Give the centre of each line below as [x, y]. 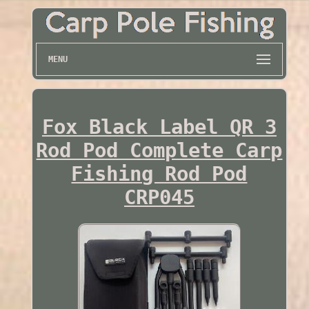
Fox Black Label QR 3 [159, 127]
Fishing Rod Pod [159, 173]
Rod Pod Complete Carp [159, 150]
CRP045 [159, 197]
